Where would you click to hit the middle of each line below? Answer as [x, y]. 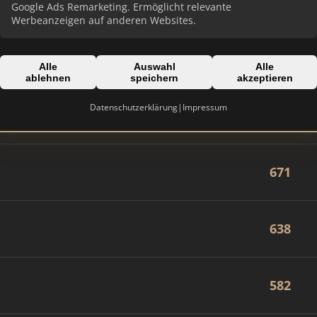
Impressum [205, 107]
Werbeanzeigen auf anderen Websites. [104, 20]
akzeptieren [265, 78]
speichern [155, 78]
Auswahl [154, 67]
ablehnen [48, 78]
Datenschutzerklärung [134, 107]
